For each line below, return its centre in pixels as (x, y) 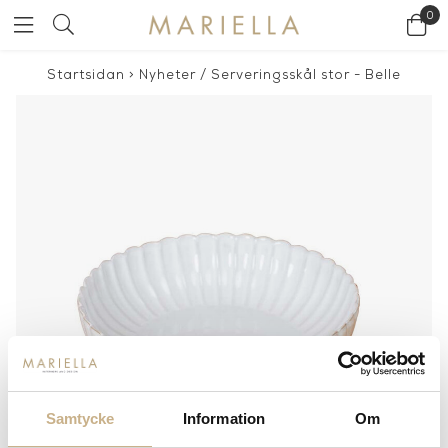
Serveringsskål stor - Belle (306, 75)
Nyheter (167, 75)
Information (224, 418)
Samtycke (80, 418)
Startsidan (86, 75)
